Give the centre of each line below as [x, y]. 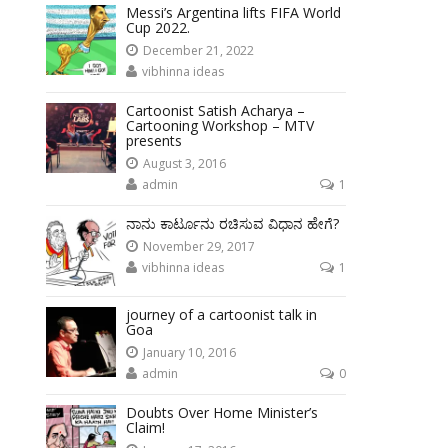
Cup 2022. [158, 27]
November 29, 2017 [199, 246]
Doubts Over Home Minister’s [222, 412]
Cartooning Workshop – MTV [220, 125]
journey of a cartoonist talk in [222, 314]
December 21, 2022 [199, 50]
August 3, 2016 [185, 163]
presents [154, 140]
